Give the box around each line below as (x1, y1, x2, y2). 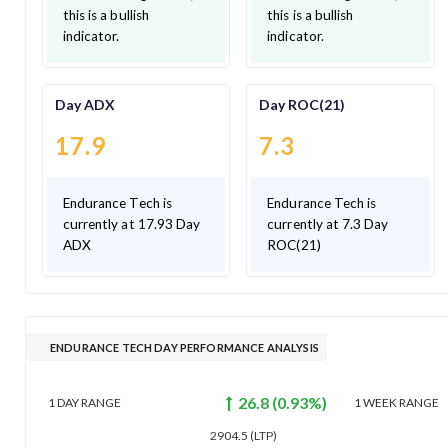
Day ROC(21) (259, 96, 346, 114)
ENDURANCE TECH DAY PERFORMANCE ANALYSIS (50, 340, 319, 354)
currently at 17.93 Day (63, 215, 201, 232)
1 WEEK (354, 395, 398, 411)
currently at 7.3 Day (267, 215, 389, 232)
